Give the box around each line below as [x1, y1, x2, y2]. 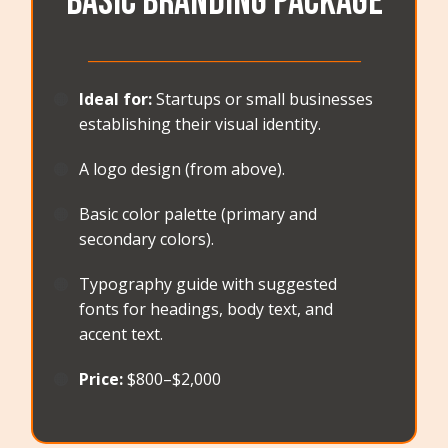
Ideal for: [79, 88, 153, 111]
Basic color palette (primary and [79, 203, 318, 226]
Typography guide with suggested [79, 273, 338, 296]
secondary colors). [79, 228, 215, 251]
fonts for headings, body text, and [79, 298, 334, 321]
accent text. [79, 323, 164, 346]
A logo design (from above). [79, 158, 286, 181]
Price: [79, 368, 128, 391]
